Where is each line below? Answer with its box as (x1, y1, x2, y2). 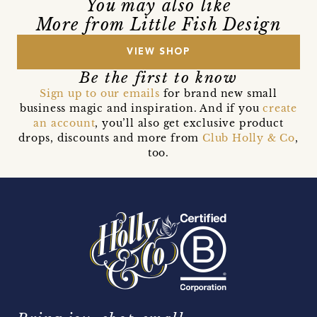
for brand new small (159, 87, 277, 100)
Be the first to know (79, 69, 238, 88)
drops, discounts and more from (18, 132, 202, 145)
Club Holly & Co (202, 132, 295, 145)
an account (33, 117, 96, 130)
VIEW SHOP (127, 47, 190, 57)
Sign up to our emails (40, 87, 160, 100)
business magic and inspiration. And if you (19, 102, 263, 115)
